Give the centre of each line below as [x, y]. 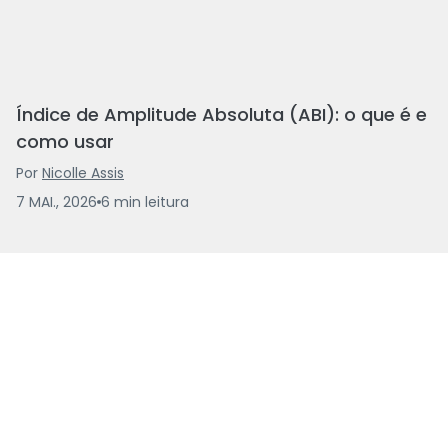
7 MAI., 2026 [56, 201]
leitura [167, 201]
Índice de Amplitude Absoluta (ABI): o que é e [221, 114]
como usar [65, 141]
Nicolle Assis [83, 172]
